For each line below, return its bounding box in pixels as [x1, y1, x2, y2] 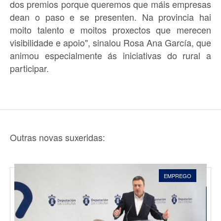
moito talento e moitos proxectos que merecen [10, 23, 211, 36]
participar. [10, 61, 49, 74]
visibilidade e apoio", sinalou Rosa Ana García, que [10, 36, 211, 49]
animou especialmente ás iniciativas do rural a [10, 48, 211, 62]
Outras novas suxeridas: [10, 130, 105, 144]
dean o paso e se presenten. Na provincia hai [10, 10, 211, 23]
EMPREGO [164, 171, 191, 180]
